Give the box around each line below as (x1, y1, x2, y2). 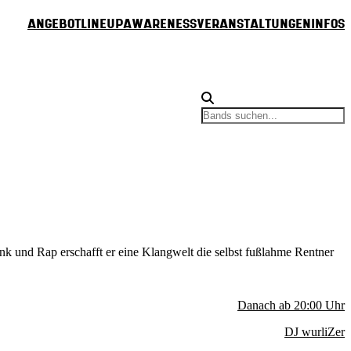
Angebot (27, 19, 81, 31)
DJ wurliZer (284, 324, 345, 338)
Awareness (123, 19, 197, 31)
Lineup (81, 19, 123, 31)
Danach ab (237, 298, 291, 312)
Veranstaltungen (197, 19, 311, 31)
